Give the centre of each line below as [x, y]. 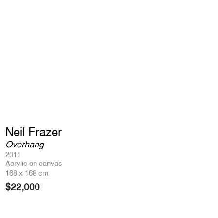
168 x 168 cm [27, 173]
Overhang [25, 144]
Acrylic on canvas [34, 163]
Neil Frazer [34, 132]
